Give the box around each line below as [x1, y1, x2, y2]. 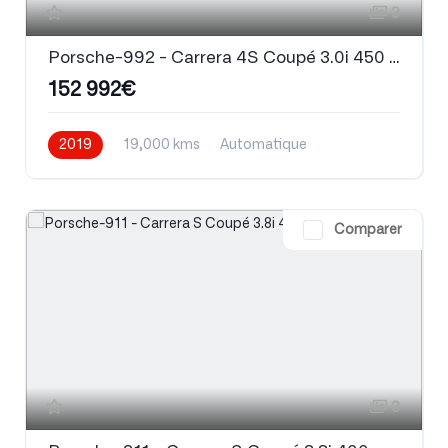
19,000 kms [123, 138, 200, 153]
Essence [48, 166, 103, 181]
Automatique [220, 138, 307, 153]
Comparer [334, 223, 402, 238]
